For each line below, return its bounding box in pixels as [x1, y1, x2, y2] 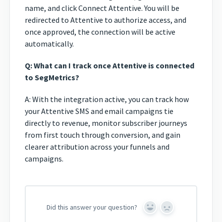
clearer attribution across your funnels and [25, 142, 169, 152]
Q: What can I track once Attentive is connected [25, 60, 194, 71]
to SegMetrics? [25, 72, 79, 83]
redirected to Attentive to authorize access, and [25, 15, 186, 25]
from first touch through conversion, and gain [25, 130, 180, 140]
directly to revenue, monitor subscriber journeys [25, 118, 187, 128]
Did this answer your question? [47, 203, 137, 212]
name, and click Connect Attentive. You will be [25, 3, 179, 13]
